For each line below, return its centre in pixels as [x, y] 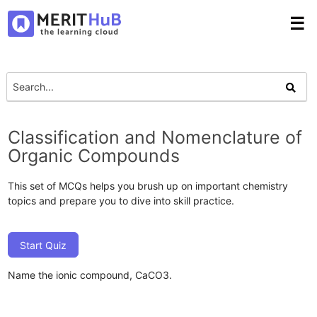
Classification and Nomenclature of [155, 137]
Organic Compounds [94, 155]
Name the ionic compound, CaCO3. [90, 275]
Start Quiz [44, 245]
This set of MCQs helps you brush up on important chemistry [148, 185]
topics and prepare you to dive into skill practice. [121, 200]
